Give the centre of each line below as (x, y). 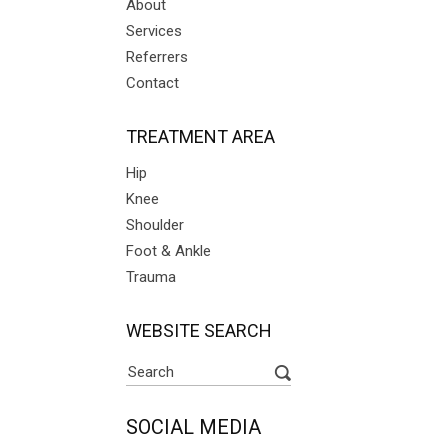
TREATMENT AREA (200, 137)
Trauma (151, 277)
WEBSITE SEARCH (199, 331)
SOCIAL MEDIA (193, 427)
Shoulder (155, 225)
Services (154, 31)
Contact (152, 83)
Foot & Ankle (168, 251)
